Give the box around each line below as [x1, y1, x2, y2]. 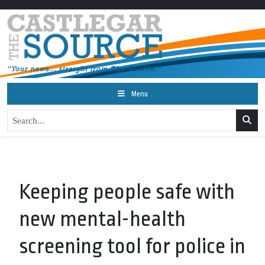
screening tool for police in [19, 234, 245, 258]
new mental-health [19, 207, 186, 231]
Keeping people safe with [19, 180, 235, 204]
